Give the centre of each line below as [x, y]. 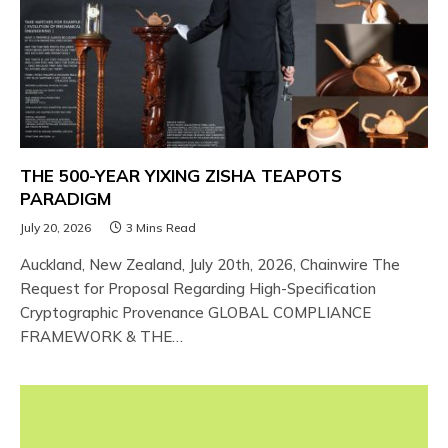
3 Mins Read [161, 227]
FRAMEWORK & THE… [101, 336]
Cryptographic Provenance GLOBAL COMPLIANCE [195, 312]
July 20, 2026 [55, 227]
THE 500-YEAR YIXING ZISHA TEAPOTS [181, 175]
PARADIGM [65, 198]
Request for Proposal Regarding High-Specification [198, 288]
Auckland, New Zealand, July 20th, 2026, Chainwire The [210, 264]
